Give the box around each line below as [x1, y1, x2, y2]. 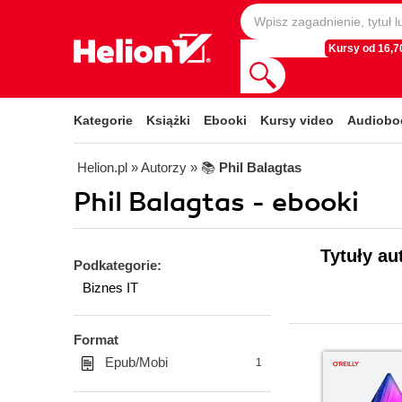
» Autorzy [131, 160, 187, 175]
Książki [146, 113, 190, 127]
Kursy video [260, 113, 334, 127]
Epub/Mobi [105, 354, 168, 370]
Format [74, 332, 118, 347]
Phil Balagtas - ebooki [74, 186, 359, 219]
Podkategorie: [74, 258, 162, 273]
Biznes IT [83, 280, 138, 295]
